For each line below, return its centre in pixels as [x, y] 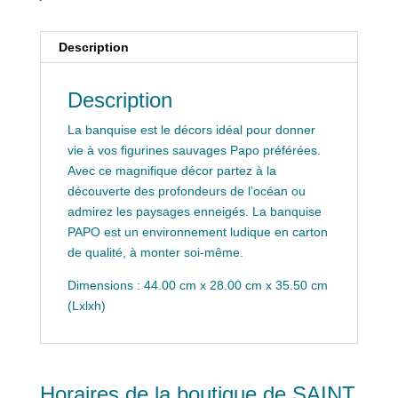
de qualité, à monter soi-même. [155, 252]
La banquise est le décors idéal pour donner [191, 129]
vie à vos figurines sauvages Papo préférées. [194, 150]
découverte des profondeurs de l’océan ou [186, 191]
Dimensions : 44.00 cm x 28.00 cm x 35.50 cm [197, 285]
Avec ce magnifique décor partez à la [171, 170]
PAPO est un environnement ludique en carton [197, 231]
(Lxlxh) [86, 305]
